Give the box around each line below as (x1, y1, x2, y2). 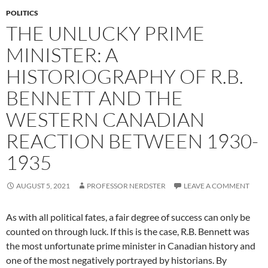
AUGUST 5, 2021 (16, 181, 70, 190)
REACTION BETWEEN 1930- (6, 129, 258, 153)
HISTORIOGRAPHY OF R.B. (6, 64, 243, 89)
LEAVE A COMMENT (184, 181, 249, 190)
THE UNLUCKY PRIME (6, 21, 205, 45)
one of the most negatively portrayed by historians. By (6, 254, 227, 266)
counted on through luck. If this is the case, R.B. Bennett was (6, 226, 249, 237)
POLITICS (6, 8, 38, 17)
